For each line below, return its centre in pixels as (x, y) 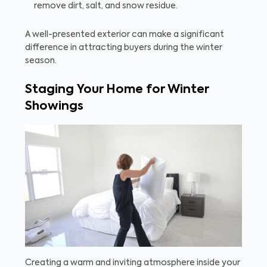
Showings (54, 107)
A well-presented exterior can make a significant (125, 35)
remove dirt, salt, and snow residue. (106, 6)
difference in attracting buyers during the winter (124, 48)
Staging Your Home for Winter (117, 90)
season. (41, 61)
